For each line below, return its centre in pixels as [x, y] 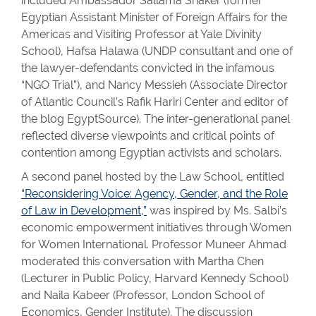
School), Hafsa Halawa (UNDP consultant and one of [157, 51]
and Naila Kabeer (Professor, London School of [143, 295]
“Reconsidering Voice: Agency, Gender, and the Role [154, 194]
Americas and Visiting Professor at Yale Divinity [141, 34]
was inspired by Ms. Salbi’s [217, 211]
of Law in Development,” [84, 211]
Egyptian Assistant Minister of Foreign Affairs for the [154, 17]
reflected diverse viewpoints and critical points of [148, 136]
